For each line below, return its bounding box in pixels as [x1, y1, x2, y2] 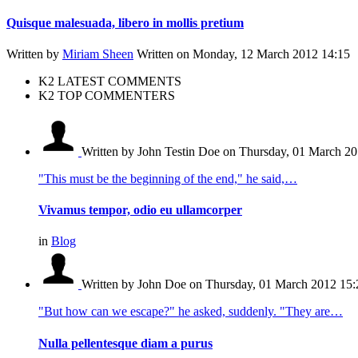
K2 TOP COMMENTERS [38, 88, 175, 102]
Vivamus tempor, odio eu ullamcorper [38, 203, 242, 217]
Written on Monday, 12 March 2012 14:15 [137, 46, 350, 61]
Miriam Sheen [62, 46, 133, 61]
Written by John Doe [82, 277, 189, 292]
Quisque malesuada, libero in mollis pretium [6, 15, 244, 30]
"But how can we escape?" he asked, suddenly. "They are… [38, 304, 343, 319]
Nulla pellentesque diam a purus [38, 336, 213, 350]
